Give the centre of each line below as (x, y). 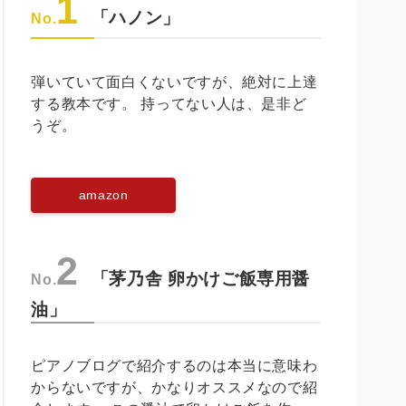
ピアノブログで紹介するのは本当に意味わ (174, 365)
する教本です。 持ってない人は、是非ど (169, 103)
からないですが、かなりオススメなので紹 (174, 387)
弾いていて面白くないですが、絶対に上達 (174, 82)
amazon (103, 194)
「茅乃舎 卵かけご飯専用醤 (201, 278)
